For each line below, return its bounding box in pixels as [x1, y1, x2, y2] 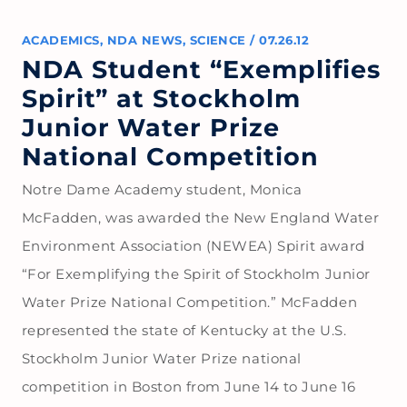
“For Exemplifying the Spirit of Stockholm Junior [21, 264, 371, 283]
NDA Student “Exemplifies [21, 54, 382, 84]
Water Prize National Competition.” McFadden [21, 293, 358, 311]
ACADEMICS [21, 33, 100, 47]
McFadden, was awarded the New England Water [21, 208, 380, 226]
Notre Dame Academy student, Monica [21, 180, 303, 198]
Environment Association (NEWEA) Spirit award [21, 236, 365, 254]
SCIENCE [189, 33, 246, 47]
